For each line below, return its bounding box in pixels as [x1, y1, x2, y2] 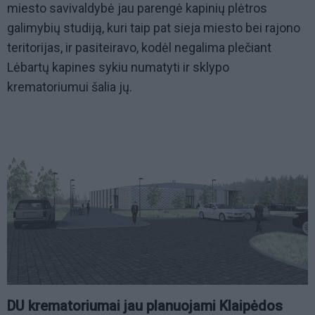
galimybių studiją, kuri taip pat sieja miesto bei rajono [7, 20, 300, 36]
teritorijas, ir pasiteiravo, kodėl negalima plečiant [7, 40, 271, 56]
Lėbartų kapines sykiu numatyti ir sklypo [7, 60, 229, 75]
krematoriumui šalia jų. [7, 79, 132, 95]
